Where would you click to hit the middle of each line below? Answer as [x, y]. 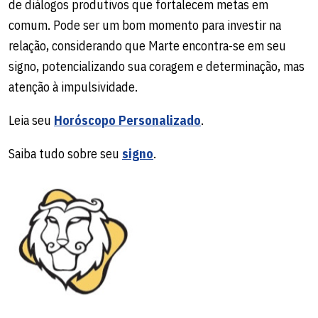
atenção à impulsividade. [73, 87]
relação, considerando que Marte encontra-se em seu [147, 45]
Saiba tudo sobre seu [65, 153]
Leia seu [31, 120]
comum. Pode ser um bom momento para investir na [145, 25]
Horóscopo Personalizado [127, 120]
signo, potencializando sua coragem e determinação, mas [157, 66]
